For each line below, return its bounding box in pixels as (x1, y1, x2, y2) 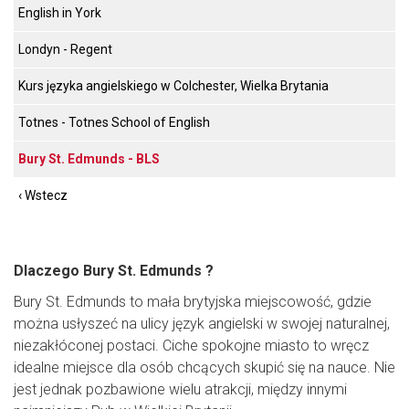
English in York (18, 5, 101, 20)
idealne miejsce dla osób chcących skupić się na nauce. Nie (14, 358, 395, 376)
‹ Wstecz (18, 187, 68, 203)
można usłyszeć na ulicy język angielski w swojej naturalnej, (14, 314, 390, 332)
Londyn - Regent (18, 41, 112, 57)
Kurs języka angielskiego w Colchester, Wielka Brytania (18, 78, 329, 93)
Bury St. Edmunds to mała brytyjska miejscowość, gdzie (14, 292, 372, 310)
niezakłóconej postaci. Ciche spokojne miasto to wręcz (14, 336, 369, 354)
